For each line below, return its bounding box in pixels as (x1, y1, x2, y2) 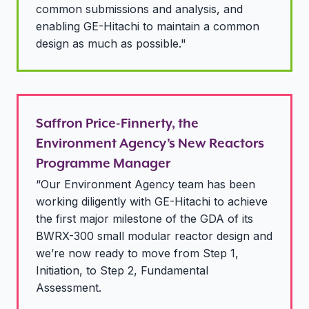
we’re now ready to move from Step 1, (36, 246, 239, 260)
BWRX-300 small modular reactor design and (36, 228, 272, 243)
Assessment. (36, 280, 101, 295)
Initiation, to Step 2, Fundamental (36, 263, 208, 277)
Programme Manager (36, 154, 170, 171)
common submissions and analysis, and (36, 1, 243, 16)
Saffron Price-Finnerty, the (36, 114, 199, 131)
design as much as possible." (36, 36, 186, 50)
